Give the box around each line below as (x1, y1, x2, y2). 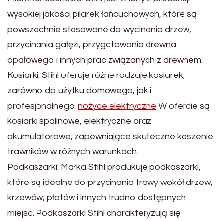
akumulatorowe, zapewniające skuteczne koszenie (7, 132, 213, 141)
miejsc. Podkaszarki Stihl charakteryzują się (7, 208, 180, 218)
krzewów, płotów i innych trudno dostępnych (7, 193, 186, 202)
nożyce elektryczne (78, 101, 156, 110)
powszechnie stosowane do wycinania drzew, (7, 25, 191, 34)
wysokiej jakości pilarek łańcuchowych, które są (7, 9, 197, 19)
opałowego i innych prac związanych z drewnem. (7, 55, 203, 65)
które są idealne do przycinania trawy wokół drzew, (7, 178, 213, 187)
